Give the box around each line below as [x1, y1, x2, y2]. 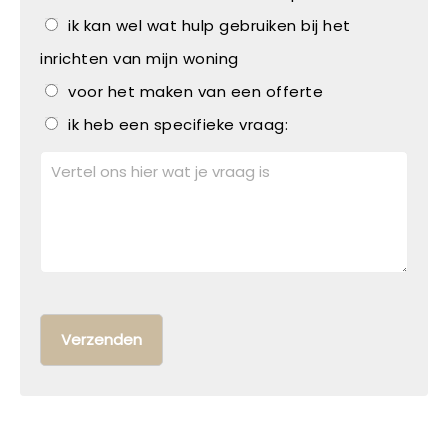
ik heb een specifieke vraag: [68, 114, 288, 136]
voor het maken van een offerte [68, 81, 323, 103]
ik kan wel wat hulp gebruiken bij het [68, 15, 351, 37]
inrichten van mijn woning [40, 48, 239, 70]
